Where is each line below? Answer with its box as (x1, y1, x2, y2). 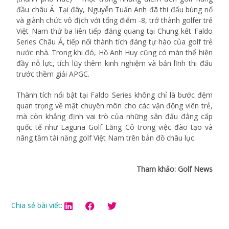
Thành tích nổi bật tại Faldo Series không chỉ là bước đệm (16, 90, 213, 100)
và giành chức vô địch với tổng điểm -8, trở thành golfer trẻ (16, 15, 213, 26)
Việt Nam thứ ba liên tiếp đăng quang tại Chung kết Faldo (16, 26, 213, 36)
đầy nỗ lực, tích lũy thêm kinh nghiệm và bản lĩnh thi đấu (16, 58, 213, 68)
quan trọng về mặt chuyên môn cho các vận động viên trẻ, (16, 101, 213, 111)
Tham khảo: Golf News (136, 164, 213, 174)
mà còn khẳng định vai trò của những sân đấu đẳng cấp (16, 111, 213, 122)
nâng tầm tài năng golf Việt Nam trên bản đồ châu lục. (16, 133, 196, 143)
